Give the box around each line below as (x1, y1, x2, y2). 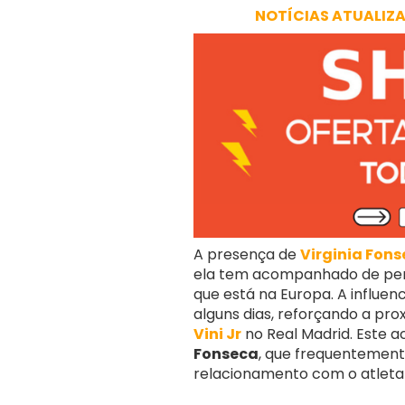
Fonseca (193, 344, 259, 365)
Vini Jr (193, 324, 241, 345)
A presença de (193, 244, 300, 266)
